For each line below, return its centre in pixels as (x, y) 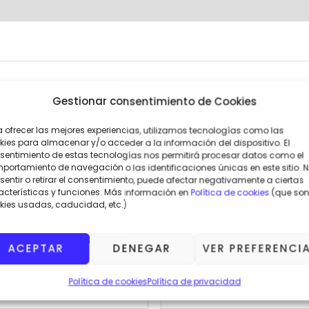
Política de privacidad (194, 281)
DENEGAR (142, 248)
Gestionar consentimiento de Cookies (154, 101)
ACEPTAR (36, 248)
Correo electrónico (211, 267)
